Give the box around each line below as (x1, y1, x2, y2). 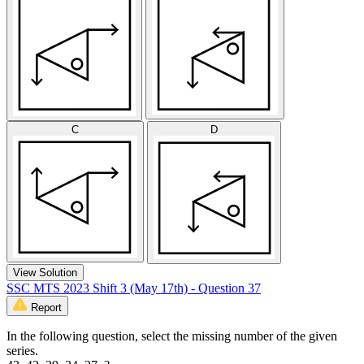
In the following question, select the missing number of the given (6, 328, 337, 343)
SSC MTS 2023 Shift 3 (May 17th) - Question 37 (6, 280, 261, 295)
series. (6, 343, 38, 357)
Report (31, 301, 62, 314)
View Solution (13, 266, 77, 279)
